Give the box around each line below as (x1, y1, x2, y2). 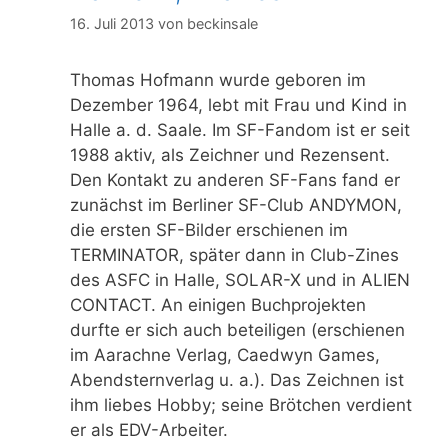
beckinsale (187, 15, 258, 33)
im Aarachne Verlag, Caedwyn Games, (70, 345, 380, 366)
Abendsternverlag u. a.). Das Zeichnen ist (70, 370, 404, 391)
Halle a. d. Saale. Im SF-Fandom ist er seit (70, 120, 410, 141)
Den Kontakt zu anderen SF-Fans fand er (70, 170, 400, 191)
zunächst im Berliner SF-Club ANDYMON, (70, 195, 402, 216)
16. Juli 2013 (70, 15, 154, 33)
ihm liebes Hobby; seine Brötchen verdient (70, 395, 412, 416)
